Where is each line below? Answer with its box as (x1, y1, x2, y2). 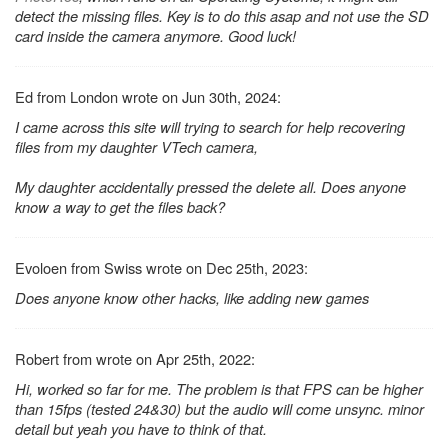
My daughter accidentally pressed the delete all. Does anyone (15, 175, 406, 197)
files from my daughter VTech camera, (15, 135, 258, 157)
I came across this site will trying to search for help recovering (15, 115, 405, 137)
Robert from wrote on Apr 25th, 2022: (15, 347, 255, 369)
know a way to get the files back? (15, 195, 225, 217)
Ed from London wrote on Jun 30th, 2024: (15, 85, 281, 107)
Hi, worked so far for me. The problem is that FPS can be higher (15, 377, 423, 399)
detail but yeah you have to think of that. (15, 417, 267, 439)
